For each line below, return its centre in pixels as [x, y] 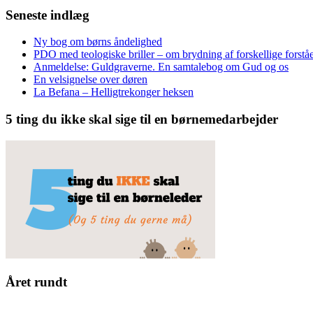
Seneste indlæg [48, 15]
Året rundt [36, 282]
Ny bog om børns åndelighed [98, 42]
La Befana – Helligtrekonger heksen [114, 92]
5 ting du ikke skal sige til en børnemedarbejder [142, 119]
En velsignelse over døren [90, 80]
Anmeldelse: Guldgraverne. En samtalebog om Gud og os [161, 67]
